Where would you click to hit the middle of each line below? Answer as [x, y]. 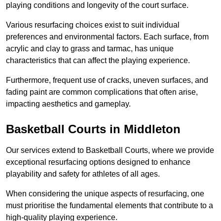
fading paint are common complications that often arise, [102, 92]
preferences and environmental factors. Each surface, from [107, 37]
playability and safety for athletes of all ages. [83, 174]
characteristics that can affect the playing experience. [98, 61]
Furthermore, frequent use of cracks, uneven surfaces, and [107, 80]
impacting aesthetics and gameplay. [68, 104]
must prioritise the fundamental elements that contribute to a [110, 206]
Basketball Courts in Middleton [93, 129]
